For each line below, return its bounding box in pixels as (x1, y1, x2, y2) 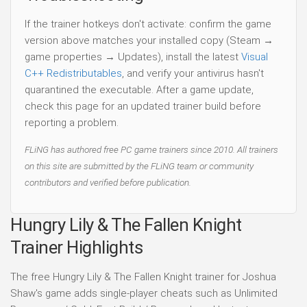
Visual (241, 50, 268, 63)
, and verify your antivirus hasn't (122, 66, 264, 79)
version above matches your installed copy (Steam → (25, 34, 273, 47)
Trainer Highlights (10, 237, 143, 258)
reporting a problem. (25, 116, 119, 129)
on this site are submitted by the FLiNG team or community (25, 160, 254, 171)
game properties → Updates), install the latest (25, 50, 241, 63)
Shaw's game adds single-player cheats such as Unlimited (10, 287, 278, 300)
